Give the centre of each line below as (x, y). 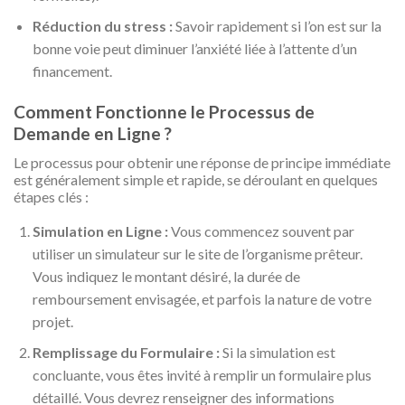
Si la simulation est (277, 353)
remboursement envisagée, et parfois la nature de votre (202, 298)
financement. (72, 71)
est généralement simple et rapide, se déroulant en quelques (196, 179)
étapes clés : (51, 196)
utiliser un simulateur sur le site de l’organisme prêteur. (197, 253)
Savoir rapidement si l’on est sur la (277, 26)
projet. (52, 321)
